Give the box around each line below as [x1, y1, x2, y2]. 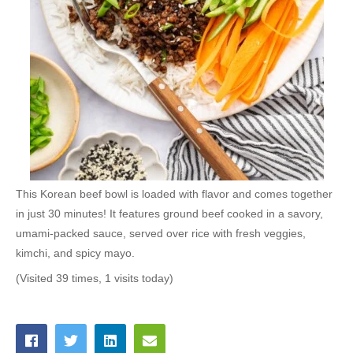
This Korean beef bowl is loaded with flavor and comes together [16, 188, 333, 201]
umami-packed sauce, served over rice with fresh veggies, [16, 227, 306, 240]
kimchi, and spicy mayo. [16, 247, 135, 260]
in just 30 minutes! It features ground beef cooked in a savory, [16, 207, 323, 221]
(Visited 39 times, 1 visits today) [16, 272, 173, 285]
